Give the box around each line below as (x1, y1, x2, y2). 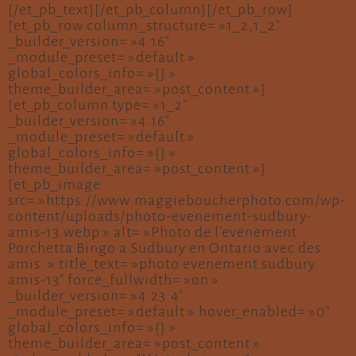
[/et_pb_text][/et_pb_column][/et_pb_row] (8, 2, 293, 18)
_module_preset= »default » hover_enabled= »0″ (8, 304, 331, 320)
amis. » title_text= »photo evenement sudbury (8, 256, 315, 273)
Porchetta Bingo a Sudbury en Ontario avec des (8, 240, 321, 257)
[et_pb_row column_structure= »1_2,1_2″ (8, 17, 281, 34)
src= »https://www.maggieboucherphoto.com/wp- (8, 192, 346, 209)
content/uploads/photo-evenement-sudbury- (8, 208, 311, 225)
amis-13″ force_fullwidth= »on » (8, 272, 219, 288)
